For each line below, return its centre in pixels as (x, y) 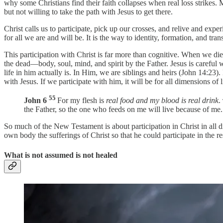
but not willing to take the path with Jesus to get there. (88, 12)
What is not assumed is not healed (61, 155)
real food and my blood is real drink (162, 101)
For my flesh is (82, 101)
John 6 (35, 101)
